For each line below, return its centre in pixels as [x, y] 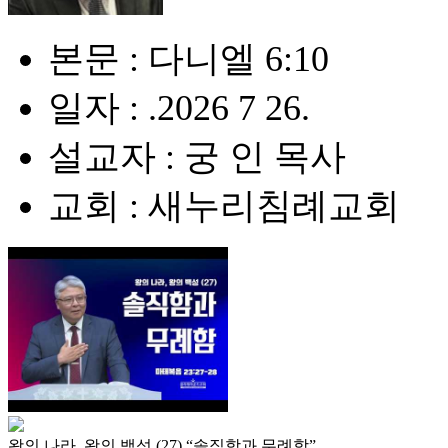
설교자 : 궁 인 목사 [197, 157]
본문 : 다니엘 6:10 [188, 59]
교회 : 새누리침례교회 [224, 206]
